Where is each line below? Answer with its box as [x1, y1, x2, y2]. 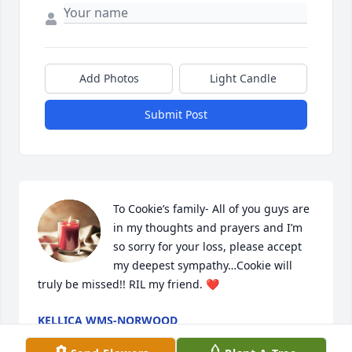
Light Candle [210, 71, 277, 86]
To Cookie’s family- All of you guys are [113, 201, 310, 217]
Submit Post [145, 107, 207, 123]
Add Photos [79, 71, 139, 86]
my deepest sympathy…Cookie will [113, 258, 292, 273]
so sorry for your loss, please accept [113, 239, 302, 255]
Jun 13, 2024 [38, 328, 102, 344]
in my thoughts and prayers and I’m [113, 220, 302, 236]
